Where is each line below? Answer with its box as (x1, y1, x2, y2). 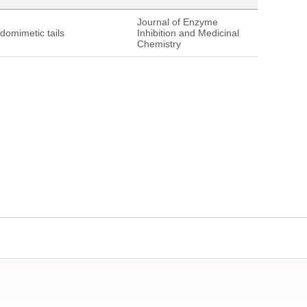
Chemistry (137, 38, 181, 49)
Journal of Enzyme (137, 16, 218, 27)
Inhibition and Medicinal (137, 27, 239, 38)
